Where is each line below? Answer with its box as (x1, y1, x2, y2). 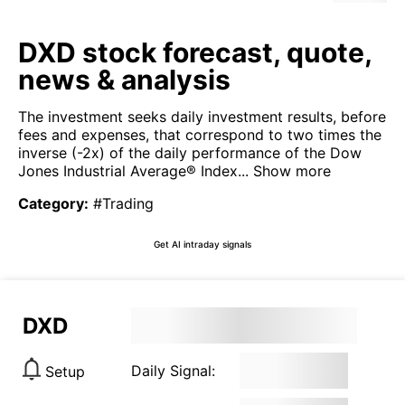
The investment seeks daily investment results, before (18, 108, 386, 126)
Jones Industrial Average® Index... (18, 162, 249, 180)
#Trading (93, 194, 154, 212)
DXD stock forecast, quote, (18, 36, 372, 69)
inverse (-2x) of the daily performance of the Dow (18, 144, 362, 162)
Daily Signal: (131, 362, 215, 380)
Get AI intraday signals (154, 238, 251, 250)
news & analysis (18, 63, 231, 96)
